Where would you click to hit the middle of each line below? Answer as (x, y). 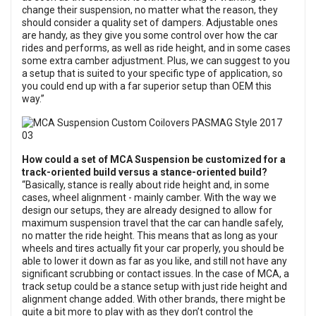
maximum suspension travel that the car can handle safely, (153, 223)
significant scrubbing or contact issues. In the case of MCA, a (156, 274)
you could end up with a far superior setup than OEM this (147, 86)
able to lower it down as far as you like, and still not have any (154, 261)
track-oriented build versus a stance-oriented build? (145, 172)
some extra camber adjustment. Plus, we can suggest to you (156, 61)
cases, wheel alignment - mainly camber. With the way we (149, 198)
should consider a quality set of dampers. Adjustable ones (150, 23)
